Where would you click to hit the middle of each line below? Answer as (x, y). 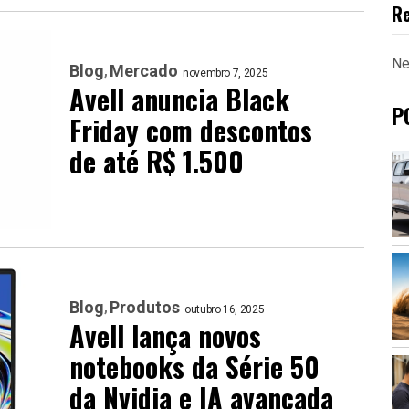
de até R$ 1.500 (157, 161)
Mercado (144, 70)
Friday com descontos (191, 130)
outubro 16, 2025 (225, 309)
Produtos (145, 307)
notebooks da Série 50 (194, 366)
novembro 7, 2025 (225, 73)
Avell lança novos (165, 335)
